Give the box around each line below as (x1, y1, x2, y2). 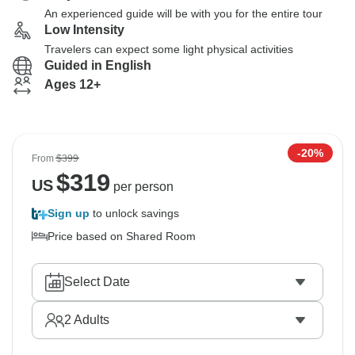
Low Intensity (44, 23, 124, 36)
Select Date (64, 275, 130, 288)
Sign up (48, 207, 90, 219)
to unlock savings (90, 207, 179, 219)
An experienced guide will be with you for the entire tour (44, 7, 323, 20)
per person (109, 180, 174, 193)
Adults (71, 313, 109, 326)
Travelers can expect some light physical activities (44, 43, 293, 55)
